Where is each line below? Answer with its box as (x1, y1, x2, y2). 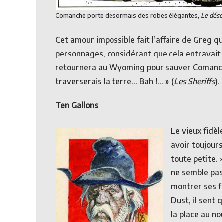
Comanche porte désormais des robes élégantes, (55, 11, 201, 19)
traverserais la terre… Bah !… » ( (55, 76, 174, 86)
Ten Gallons (55, 100, 98, 110)
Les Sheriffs (174, 76, 215, 86)
